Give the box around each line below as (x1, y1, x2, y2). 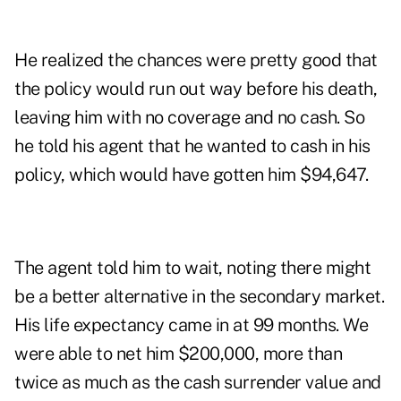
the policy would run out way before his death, (14, 78, 377, 100)
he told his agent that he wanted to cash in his (14, 135, 371, 158)
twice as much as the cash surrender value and (14, 371, 381, 394)
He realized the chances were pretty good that (14, 49, 378, 72)
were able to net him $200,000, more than (14, 343, 342, 365)
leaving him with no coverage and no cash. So (14, 107, 364, 129)
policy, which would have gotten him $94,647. (14, 164, 368, 186)
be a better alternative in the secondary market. (14, 286, 384, 308)
